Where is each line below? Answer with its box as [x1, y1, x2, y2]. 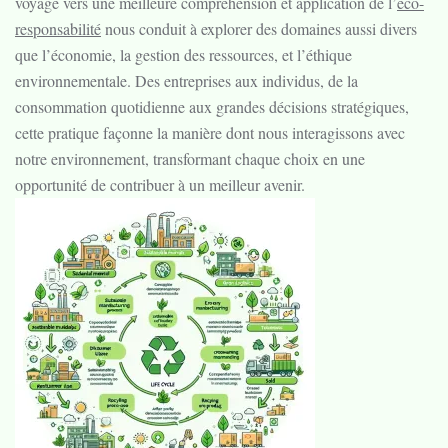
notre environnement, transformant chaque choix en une [15, 148, 365, 169]
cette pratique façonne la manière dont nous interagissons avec [15, 122, 405, 143]
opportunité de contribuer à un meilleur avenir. [15, 174, 314, 195]
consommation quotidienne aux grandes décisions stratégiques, [15, 96, 409, 117]
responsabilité [15, 18, 101, 39]
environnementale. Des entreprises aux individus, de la [15, 70, 358, 91]
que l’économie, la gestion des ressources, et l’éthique [15, 44, 352, 65]
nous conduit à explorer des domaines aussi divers [101, 18, 417, 39]
